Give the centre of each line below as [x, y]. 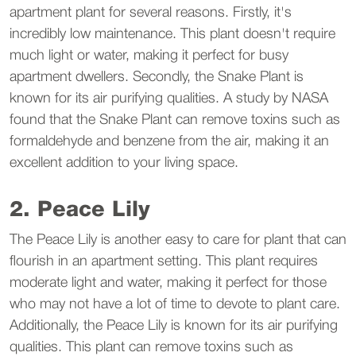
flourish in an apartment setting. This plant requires [164, 261]
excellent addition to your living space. [124, 163]
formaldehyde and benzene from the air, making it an [169, 141]
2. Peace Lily [80, 211]
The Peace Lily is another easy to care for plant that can [178, 240]
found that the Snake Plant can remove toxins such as [175, 120]
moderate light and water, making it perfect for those [168, 283]
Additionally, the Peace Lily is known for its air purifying [174, 326]
